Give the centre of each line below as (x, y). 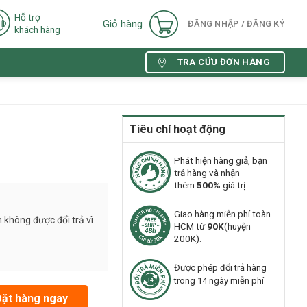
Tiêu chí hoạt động (177, 129)
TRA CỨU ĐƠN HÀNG (223, 62)
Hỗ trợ (28, 17)
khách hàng (38, 29)
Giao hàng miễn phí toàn (222, 214)
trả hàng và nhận (207, 173)
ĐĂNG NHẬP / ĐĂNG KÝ (236, 24)
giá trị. (234, 185)
